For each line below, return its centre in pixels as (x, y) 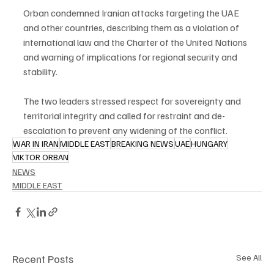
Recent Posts (43, 258)
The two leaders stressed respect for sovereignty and (133, 101)
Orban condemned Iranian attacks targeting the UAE (132, 13)
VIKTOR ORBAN (41, 157)
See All (249, 257)
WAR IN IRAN (36, 143)
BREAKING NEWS (143, 143)
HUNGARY (209, 143)
